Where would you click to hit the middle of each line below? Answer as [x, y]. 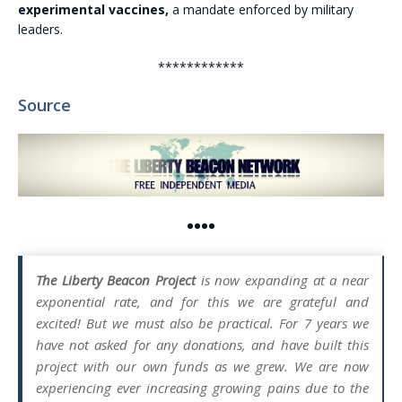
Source [44, 105]
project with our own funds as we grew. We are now [202, 366]
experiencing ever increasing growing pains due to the [202, 387]
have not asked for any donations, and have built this [202, 344]
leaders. [40, 29]
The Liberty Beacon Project [116, 280]
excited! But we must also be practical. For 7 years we [202, 323]
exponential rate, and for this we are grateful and [202, 301]
